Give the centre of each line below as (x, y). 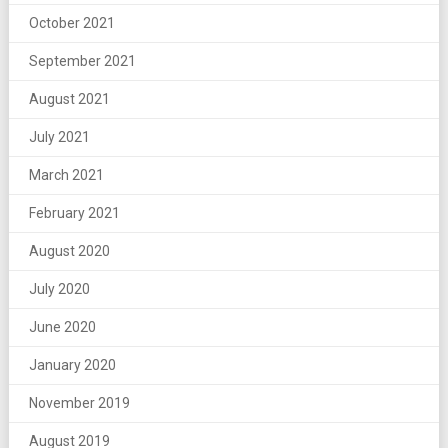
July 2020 (59, 288)
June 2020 (62, 326)
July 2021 (59, 136)
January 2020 (72, 364)
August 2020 (69, 250)
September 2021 (82, 60)
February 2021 (74, 212)
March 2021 (66, 174)
